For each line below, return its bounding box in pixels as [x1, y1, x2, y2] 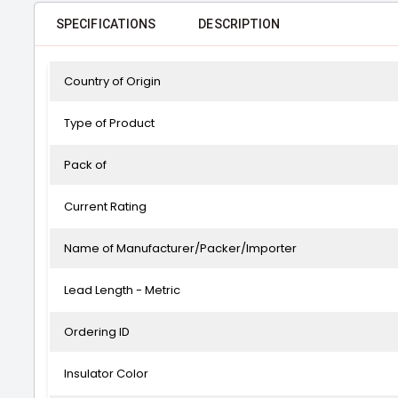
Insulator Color [64, 365, 148, 382]
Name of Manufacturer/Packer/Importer [64, 240, 297, 257]
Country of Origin [64, 73, 161, 90]
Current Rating [64, 198, 147, 215]
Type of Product [64, 115, 155, 131]
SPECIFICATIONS [56, 17, 156, 31]
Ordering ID [64, 323, 130, 340]
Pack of [64, 156, 107, 173]
